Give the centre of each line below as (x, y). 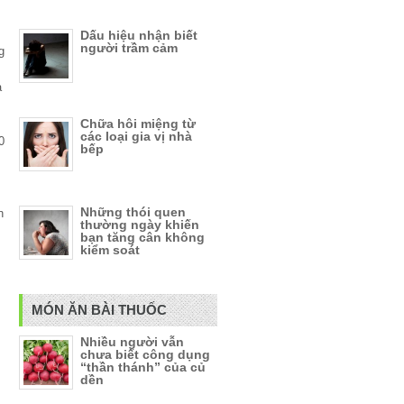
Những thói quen (133, 212)
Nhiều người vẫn (132, 342)
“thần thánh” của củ (143, 367)
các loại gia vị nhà (136, 136)
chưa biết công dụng (145, 354)
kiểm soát (110, 250)
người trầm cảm (129, 48)
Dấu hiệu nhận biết (139, 35)
